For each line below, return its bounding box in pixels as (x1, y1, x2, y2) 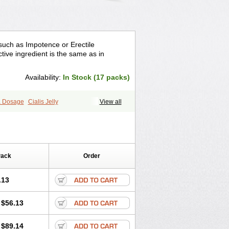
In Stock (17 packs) (62, 73, 130, 81)
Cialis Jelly (28, 98, 58, 105)
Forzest (88, 107, 109, 114)
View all (99, 98, 122, 105)
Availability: (25, 73, 63, 81)
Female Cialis (45, 107, 84, 114)
